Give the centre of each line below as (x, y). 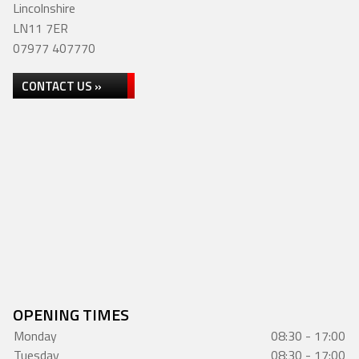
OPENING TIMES (71, 315)
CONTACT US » (62, 86)
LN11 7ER (40, 28)
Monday (35, 336)
